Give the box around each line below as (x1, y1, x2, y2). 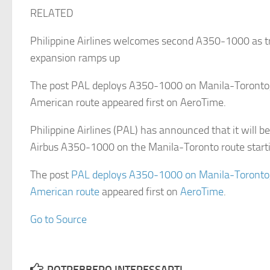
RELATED (30, 7, 74, 20)
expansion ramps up (30, 51, 120, 64)
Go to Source (30, 213, 87, 226)
